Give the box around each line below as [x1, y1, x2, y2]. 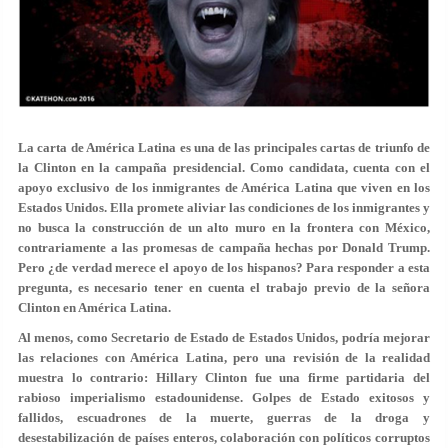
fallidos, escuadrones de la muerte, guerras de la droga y [18, 409, 430, 425]
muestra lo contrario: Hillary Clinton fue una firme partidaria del [18, 369, 430, 385]
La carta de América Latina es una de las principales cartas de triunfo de [18, 139, 430, 155]
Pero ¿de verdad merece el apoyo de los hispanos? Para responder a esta [18, 259, 430, 275]
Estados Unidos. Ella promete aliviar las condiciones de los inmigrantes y [18, 199, 430, 215]
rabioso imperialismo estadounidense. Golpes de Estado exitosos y [18, 389, 430, 405]
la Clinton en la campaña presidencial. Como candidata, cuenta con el [18, 159, 430, 175]
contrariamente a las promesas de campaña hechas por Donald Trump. [18, 239, 430, 255]
